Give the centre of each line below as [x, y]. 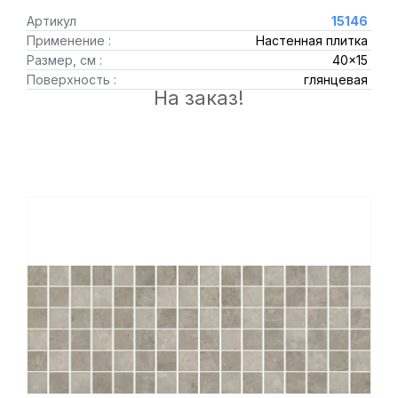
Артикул [52, 21]
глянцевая [335, 80]
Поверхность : [72, 80]
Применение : [69, 40]
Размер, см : [64, 60]
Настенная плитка [311, 40]
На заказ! [199, 98]
